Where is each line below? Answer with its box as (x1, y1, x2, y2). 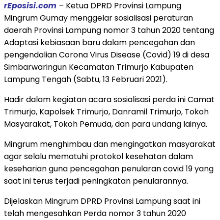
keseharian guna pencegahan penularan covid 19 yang (4, 163, 214, 174)
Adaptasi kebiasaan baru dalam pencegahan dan (4, 36, 195, 48)
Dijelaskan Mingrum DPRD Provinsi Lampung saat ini (4, 195, 200, 207)
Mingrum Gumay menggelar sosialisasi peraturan (4, 12, 193, 24)
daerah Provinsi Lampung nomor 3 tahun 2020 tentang (4, 24, 214, 36)
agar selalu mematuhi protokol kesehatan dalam (4, 150, 193, 162)
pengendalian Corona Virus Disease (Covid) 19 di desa (4, 49, 209, 60)
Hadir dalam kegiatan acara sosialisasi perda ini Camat (4, 93, 215, 105)
